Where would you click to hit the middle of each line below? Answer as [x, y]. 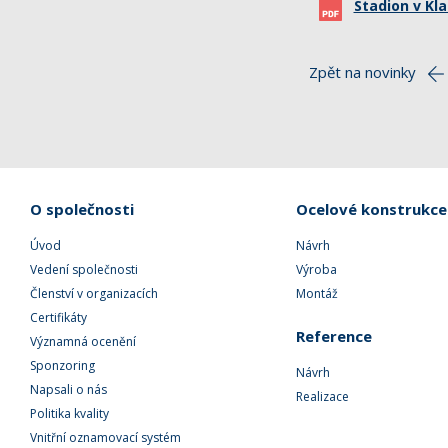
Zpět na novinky [362, 72]
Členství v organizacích [94, 293]
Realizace [322, 396]
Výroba [316, 269]
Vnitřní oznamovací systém [105, 437]
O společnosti [82, 209]
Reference [333, 336]
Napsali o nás [68, 389]
